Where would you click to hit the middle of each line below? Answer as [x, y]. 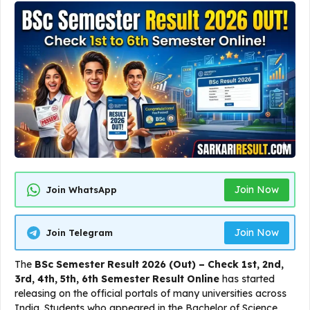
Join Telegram [79, 232]
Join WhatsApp [81, 189]
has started [247, 279]
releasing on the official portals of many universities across [151, 294]
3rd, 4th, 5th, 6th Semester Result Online [117, 279]
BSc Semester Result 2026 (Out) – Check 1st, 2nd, [159, 265]
